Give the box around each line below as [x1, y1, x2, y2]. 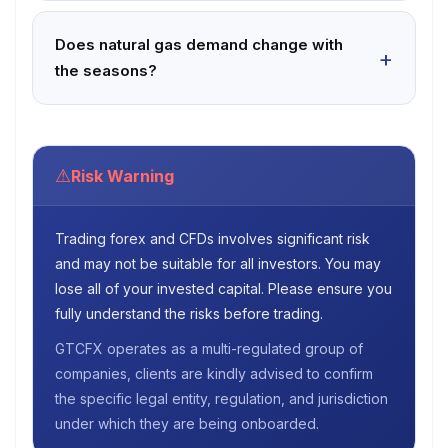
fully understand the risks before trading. [55, 305, 323, 322]
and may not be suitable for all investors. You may [55, 255, 381, 272]
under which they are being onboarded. [55, 415, 319, 432]
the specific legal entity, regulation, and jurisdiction [55, 390, 388, 407]
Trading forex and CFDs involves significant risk [55, 230, 370, 247]
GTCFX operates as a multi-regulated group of [55, 340, 363, 357]
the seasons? [55, 61, 157, 80]
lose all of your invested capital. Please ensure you [55, 280, 392, 297]
